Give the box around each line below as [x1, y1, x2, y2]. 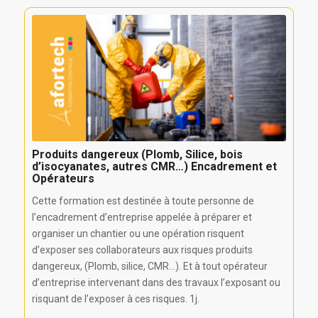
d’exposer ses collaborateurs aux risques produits [31, 244, 253, 256]
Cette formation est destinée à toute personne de [31, 195, 254, 207]
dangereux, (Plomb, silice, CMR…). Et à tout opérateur [31, 261, 268, 273]
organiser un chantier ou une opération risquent [31, 228, 244, 240]
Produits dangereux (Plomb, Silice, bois [31, 148, 243, 162]
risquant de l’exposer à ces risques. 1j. [31, 293, 199, 305]
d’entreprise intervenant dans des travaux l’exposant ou [31, 277, 280, 289]
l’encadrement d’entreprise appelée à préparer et [31, 212, 252, 224]
